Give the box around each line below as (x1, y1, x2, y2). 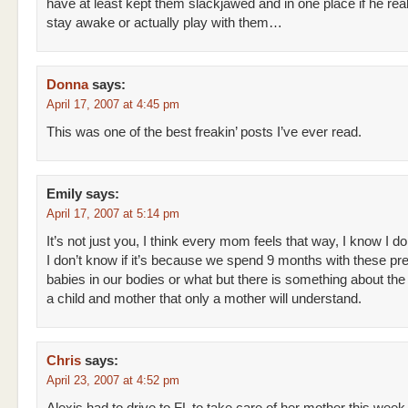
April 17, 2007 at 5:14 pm (46, 207, 179, 220)
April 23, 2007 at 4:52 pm (46, 373, 179, 387)
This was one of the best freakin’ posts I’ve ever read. (46, 125, 362, 139)
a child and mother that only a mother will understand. (46, 291, 362, 306)
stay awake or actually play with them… (46, 15, 282, 30)
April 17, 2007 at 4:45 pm (46, 97, 179, 111)
